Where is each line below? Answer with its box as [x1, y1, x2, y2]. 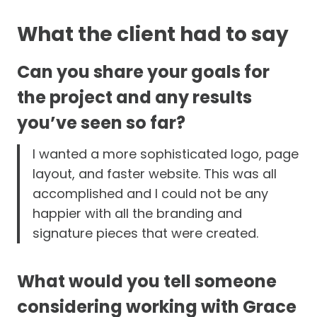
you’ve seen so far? [17, 110, 185, 134]
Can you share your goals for [17, 59, 270, 83]
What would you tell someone [17, 269, 277, 293]
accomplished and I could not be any [33, 184, 268, 202]
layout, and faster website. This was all [33, 164, 277, 183]
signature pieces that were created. [33, 224, 258, 242]
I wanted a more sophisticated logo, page [33, 144, 299, 163]
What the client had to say [17, 20, 289, 48]
